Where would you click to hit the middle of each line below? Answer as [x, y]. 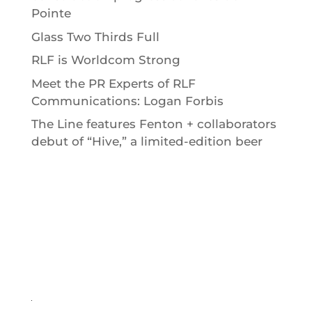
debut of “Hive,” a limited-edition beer [147, 142]
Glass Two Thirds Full [95, 37]
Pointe [51, 14]
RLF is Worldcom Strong [106, 60]
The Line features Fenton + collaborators [154, 124]
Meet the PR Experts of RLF [113, 83]
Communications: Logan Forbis [127, 101]
